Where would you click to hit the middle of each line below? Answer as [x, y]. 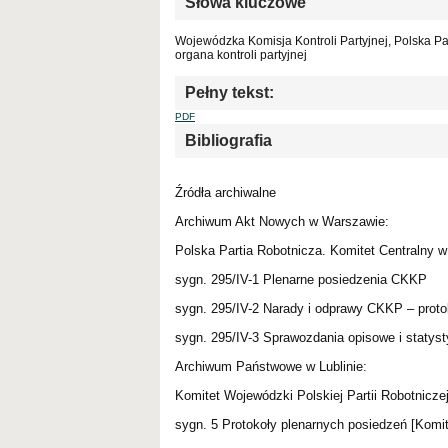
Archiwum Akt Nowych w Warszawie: [282, 221]
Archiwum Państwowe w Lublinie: [271, 366]
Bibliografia [228, 140]
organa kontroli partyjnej [241, 54]
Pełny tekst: [229, 92]
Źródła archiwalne [225, 192]
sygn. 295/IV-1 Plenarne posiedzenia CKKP [301, 279]
